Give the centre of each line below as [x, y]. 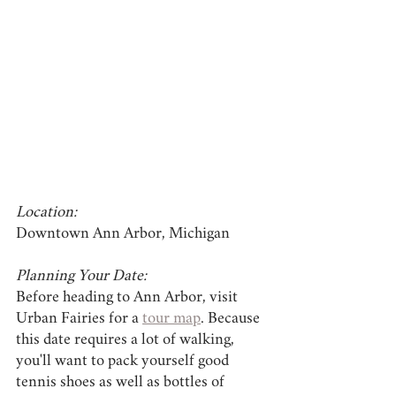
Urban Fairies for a [79, 319]
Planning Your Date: [81, 276]
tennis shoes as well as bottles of [122, 382]
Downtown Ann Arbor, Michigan [123, 234]
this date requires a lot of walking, [127, 340]
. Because [232, 319]
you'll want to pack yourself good [124, 361]
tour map [171, 319]
